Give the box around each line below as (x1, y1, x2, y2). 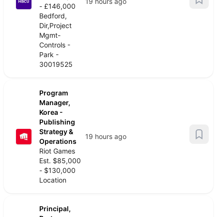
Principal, (39, 204, 71, 213)
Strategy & (39, 127, 73, 136)
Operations (39, 137, 77, 145)
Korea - (39, 108, 63, 116)
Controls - (39, 41, 70, 49)
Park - (39, 50, 59, 59)
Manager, (39, 98, 70, 107)
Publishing (39, 118, 75, 126)
